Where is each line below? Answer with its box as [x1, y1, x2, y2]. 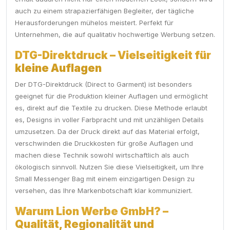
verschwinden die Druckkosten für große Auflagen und [15, 139, 193, 148]
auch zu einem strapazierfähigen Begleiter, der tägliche [15, 7, 194, 15]
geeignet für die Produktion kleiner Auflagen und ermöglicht [15, 92, 208, 101]
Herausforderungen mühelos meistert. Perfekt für [15, 18, 174, 27]
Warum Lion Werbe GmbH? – [15, 205, 168, 218]
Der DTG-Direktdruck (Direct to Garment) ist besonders [15, 80, 192, 89]
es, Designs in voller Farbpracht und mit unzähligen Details [15, 116, 204, 124]
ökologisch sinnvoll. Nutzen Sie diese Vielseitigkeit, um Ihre [15, 163, 204, 171]
